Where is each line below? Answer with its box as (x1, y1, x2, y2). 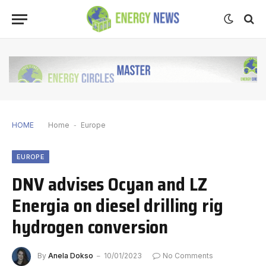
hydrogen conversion (12, 212, 169, 241)
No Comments (163, 251, 213, 260)
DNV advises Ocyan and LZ (12, 169, 207, 198)
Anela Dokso (48, 251, 93, 260)
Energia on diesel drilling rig (12, 191, 223, 220)
